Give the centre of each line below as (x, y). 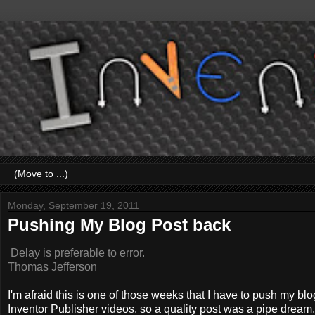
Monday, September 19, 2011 (73, 205)
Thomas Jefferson (52, 266)
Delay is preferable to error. (76, 252)
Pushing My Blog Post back (119, 225)
